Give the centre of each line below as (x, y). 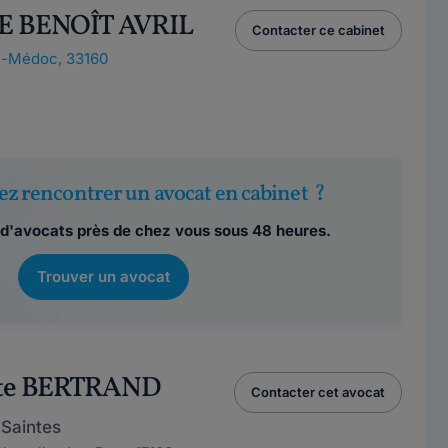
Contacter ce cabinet (318, 30)
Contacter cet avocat (317, 392)
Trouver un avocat (104, 276)
